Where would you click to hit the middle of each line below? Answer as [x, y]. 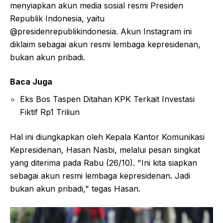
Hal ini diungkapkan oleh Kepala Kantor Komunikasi [107, 137]
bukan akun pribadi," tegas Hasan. [75, 189]
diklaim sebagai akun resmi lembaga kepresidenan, [105, 45]
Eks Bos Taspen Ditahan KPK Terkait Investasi [107, 99]
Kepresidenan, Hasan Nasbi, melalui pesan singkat [105, 150]
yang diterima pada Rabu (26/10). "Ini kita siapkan [104, 163]
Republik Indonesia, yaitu [57, 19]
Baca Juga [31, 82]
